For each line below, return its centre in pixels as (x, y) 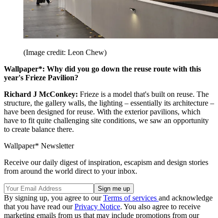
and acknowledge (186, 198)
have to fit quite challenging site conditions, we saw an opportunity (106, 121)
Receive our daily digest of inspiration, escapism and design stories (106, 163)
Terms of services (131, 198)
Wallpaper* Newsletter (39, 146)
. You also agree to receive (160, 207)
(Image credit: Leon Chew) (65, 53)
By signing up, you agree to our (54, 198)
